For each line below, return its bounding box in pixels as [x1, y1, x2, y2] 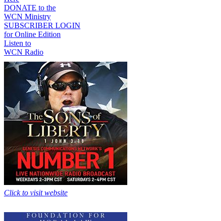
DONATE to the [4, 3, 56, 12]
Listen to [4, 39, 31, 47]
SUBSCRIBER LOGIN [4, 21, 80, 30]
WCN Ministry [4, 12, 51, 21]
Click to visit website [4, 188, 68, 197]
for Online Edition [4, 30, 61, 38]
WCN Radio [4, 48, 43, 56]
